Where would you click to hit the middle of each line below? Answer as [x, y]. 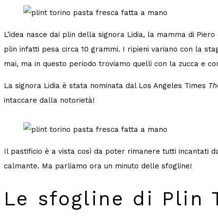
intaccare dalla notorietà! [49, 100]
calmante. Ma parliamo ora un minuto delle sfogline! [98, 166]
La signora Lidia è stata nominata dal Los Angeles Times [106, 86]
